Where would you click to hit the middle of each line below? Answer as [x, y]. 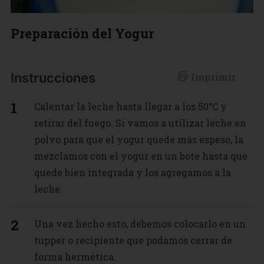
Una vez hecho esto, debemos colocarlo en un [140, 223]
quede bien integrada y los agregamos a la [132, 172]
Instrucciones [53, 77]
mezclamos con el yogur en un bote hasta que [141, 156]
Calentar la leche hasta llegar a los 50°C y [130, 106]
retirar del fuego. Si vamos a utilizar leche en [140, 123]
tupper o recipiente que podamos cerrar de [133, 240]
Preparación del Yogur [82, 33]
